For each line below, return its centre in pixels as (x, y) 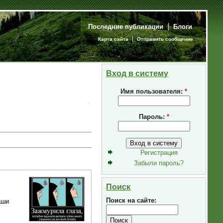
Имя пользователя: (153, 92)
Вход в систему (137, 73)
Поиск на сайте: (131, 201)
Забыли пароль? (159, 163)
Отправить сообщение (165, 39)
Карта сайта (113, 39)
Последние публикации (125, 26)
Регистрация (159, 153)
